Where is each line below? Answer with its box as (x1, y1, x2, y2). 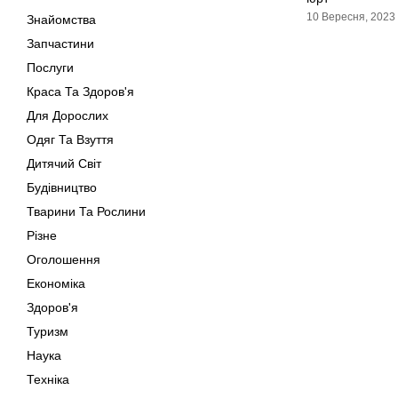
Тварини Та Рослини (27, 204, 146, 219)
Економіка (27, 276, 85, 291)
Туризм (27, 324, 68, 338)
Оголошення (27, 252, 100, 267)
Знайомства (27, 12, 96, 27)
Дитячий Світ (27, 156, 101, 171)
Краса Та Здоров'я (27, 84, 134, 99)
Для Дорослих (27, 108, 108, 123)
